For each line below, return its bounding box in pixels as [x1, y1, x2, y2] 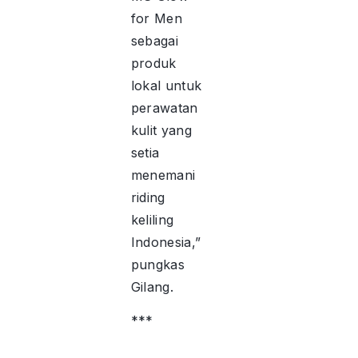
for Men [130, 10, 182, 26]
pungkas [130, 256, 185, 272]
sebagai [130, 32, 178, 49]
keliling [130, 211, 174, 228]
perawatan [130, 99, 198, 116]
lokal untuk [130, 77, 202, 93]
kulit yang [130, 121, 192, 138]
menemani [130, 166, 196, 183]
